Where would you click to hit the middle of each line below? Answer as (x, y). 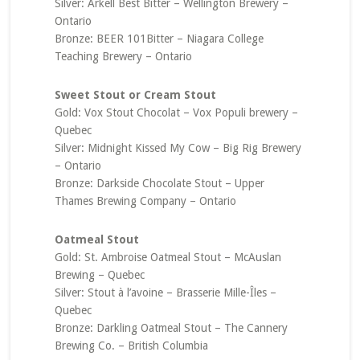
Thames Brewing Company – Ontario (145, 201)
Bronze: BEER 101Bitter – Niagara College (159, 39)
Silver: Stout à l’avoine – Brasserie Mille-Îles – (165, 292)
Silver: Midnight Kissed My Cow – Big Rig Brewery (178, 148)
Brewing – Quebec (99, 275)
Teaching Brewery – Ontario (123, 56)
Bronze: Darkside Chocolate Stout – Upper (159, 183)
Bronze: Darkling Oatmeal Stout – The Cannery (171, 328)
